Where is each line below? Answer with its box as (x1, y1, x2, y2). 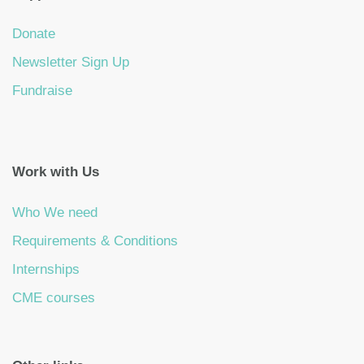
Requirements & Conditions (12, 232, 178, 249)
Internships (12, 261, 80, 277)
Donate (12, 26, 55, 42)
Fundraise (12, 83, 72, 99)
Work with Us (12, 163, 99, 180)
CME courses (12, 289, 95, 305)
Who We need (12, 204, 97, 220)
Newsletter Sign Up (12, 54, 129, 71)
